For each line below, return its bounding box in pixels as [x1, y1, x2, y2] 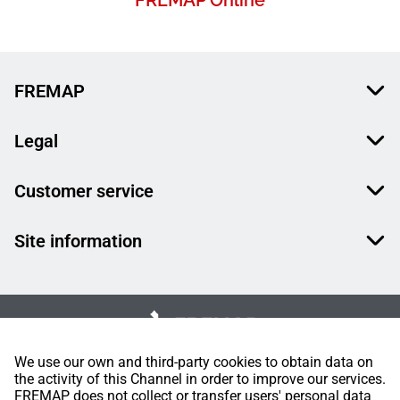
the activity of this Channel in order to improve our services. [14, 371, 386, 387]
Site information [14, 230, 142, 253]
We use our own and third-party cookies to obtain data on [14, 354, 373, 371]
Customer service [14, 180, 154, 203]
